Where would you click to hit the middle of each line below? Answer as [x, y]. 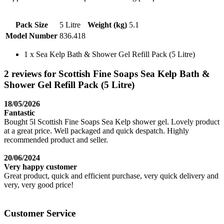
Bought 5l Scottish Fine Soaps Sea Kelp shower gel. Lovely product [112, 122]
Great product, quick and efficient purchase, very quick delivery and [111, 176]
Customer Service [40, 213]
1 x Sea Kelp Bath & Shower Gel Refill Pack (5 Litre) [109, 54]
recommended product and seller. [56, 140]
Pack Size [31, 24]
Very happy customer [40, 167]
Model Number [31, 35]
